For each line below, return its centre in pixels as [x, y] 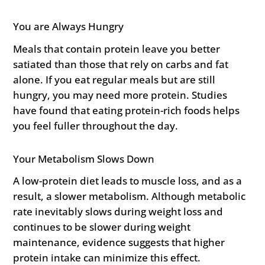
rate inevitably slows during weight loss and [118, 212]
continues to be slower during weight [102, 227]
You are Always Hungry [69, 26]
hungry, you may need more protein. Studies [120, 95]
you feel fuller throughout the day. [96, 125]
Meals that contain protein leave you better [117, 49]
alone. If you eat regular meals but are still [114, 79]
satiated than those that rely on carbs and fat [121, 64]
